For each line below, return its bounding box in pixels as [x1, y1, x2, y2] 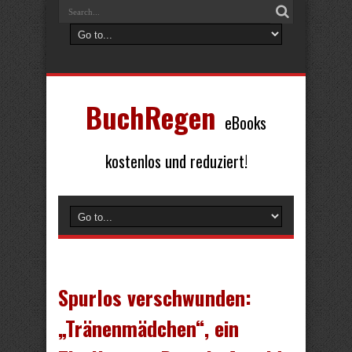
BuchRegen [86, 96, 215, 137]
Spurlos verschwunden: [58, 282, 251, 313]
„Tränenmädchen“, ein [58, 313, 239, 343]
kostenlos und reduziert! [104, 149, 247, 173]
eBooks [225, 111, 266, 134]
